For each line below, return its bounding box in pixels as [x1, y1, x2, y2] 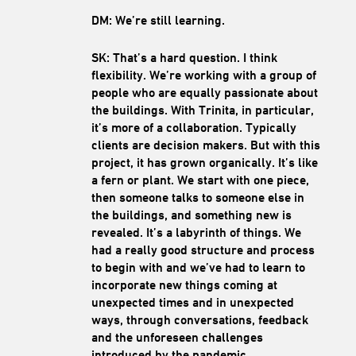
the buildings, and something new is [91, 207, 292, 223]
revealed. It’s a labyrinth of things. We [91, 225, 301, 241]
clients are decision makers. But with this [91, 137, 320, 153]
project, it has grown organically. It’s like [91, 155, 318, 171]
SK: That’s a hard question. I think [91, 50, 277, 66]
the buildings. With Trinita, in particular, [91, 103, 314, 118]
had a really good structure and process [91, 242, 315, 258]
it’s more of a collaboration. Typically [91, 120, 296, 136]
